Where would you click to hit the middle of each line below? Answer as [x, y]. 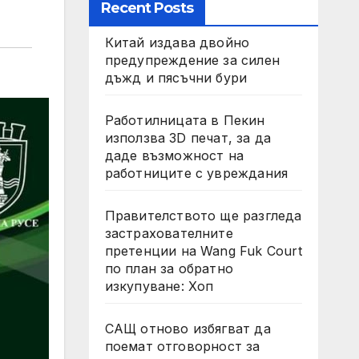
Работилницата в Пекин [185, 120]
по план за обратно [169, 268]
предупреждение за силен [192, 60]
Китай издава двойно [177, 42]
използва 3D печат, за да [188, 138]
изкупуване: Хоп [159, 286]
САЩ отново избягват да [188, 329]
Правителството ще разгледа [203, 216]
